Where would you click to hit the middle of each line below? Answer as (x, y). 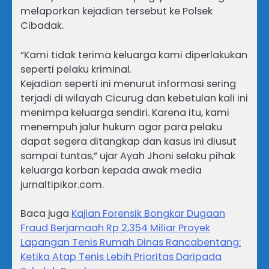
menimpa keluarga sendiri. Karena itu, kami (125, 112)
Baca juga (46, 213)
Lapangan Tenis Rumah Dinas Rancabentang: (131, 242)
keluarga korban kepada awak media (111, 170)
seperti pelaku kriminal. (76, 69)
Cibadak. (42, 26)
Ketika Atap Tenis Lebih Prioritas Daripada (121, 256)
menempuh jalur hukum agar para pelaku (121, 127)
